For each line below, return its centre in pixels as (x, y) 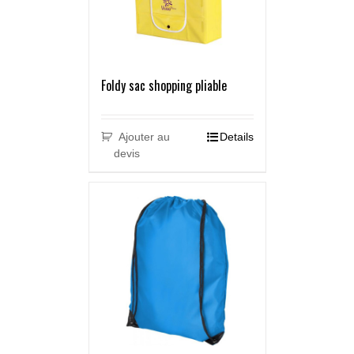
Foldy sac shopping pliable (164, 86)
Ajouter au (145, 137)
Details (236, 137)
